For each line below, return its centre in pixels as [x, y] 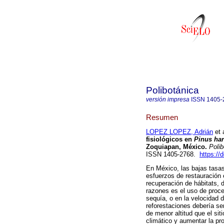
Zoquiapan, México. [176, 147]
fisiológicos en [170, 139]
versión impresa [168, 99]
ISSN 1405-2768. [173, 154]
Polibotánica [172, 90]
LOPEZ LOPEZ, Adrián [179, 132]
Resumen [162, 117]
